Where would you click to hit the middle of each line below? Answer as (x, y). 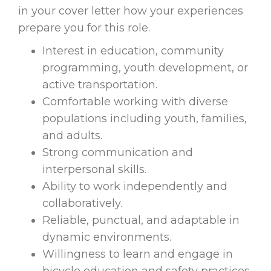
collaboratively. (82, 204)
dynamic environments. (107, 237)
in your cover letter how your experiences (131, 11)
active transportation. (100, 85)
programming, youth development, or (145, 68)
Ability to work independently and (135, 187)
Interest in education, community (133, 51)
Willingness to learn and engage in (138, 254)
